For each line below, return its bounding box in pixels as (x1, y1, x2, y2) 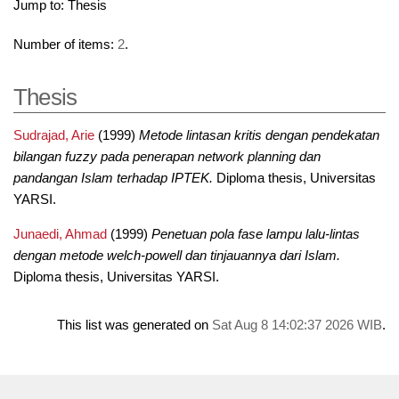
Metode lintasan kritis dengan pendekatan (138, 127, 379, 142)
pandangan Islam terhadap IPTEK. (12, 170, 213, 185)
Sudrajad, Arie (12, 127, 94, 142)
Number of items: (12, 37, 118, 53)
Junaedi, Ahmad (12, 226, 107, 241)
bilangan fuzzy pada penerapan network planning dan (12, 149, 321, 164)
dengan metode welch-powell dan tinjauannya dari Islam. (12, 248, 340, 263)
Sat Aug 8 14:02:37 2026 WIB (212, 317, 383, 332)
